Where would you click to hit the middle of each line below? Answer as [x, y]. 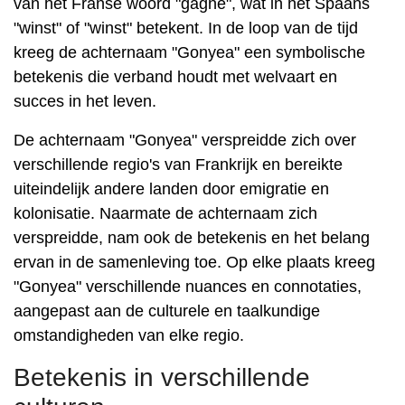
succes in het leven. [85, 101]
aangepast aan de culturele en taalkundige [167, 311]
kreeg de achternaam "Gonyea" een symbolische [189, 52]
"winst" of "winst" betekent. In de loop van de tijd [186, 28]
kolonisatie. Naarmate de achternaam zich [165, 213]
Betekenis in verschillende [162, 377]
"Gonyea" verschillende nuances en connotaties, [188, 287]
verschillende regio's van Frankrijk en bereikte [178, 165]
